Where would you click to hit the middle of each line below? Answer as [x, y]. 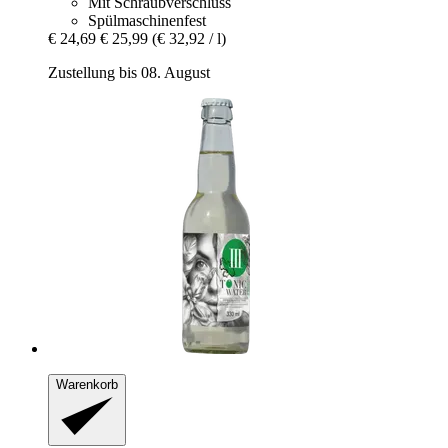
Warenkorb [87, 384]
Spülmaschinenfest [147, 20]
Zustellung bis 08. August [129, 72]
